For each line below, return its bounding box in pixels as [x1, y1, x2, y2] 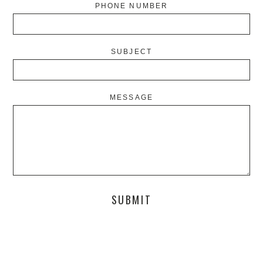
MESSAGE [110, 93, 153, 102]
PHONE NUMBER [95, 1, 168, 10]
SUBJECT [111, 47, 152, 56]
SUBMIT [111, 192, 152, 208]
